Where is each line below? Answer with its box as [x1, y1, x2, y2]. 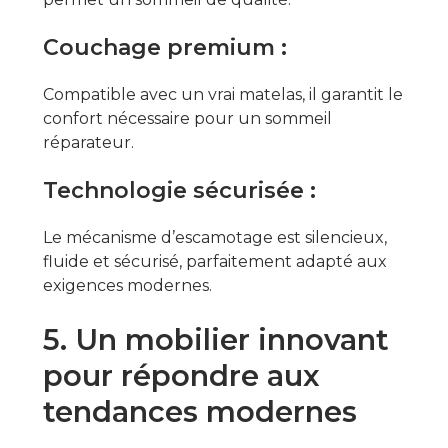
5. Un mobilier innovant [42, 321, 389, 357]
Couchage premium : [42, 33, 287, 61]
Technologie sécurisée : [42, 176, 316, 204]
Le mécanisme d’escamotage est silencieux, [42, 227, 387, 247]
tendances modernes [42, 393, 357, 429]
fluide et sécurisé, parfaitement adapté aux [42, 251, 387, 271]
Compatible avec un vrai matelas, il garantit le [42, 84, 403, 104]
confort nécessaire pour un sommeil [42, 108, 332, 128]
